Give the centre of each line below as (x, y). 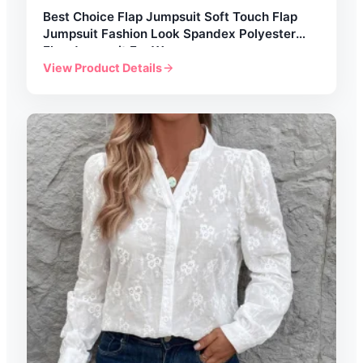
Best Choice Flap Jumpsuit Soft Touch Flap (170, 17)
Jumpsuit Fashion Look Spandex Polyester (169, 34)
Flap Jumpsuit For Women (120, 51)
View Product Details (102, 68)
